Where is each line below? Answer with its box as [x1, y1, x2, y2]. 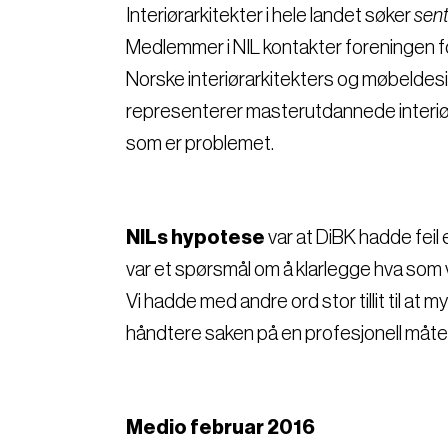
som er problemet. [126, 133, 274, 154]
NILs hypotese [126, 227, 265, 248]
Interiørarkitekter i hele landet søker [126, 5, 414, 26]
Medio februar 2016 [126, 417, 315, 438]
